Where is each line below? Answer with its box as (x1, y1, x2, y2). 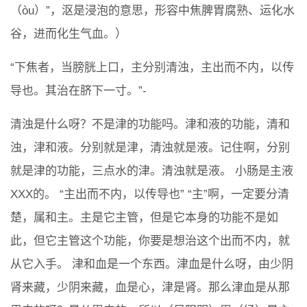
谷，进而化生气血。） (10, 27, 127, 41)
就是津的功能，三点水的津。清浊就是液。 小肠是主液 (10, 164, 293, 178)
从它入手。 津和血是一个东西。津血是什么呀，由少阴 (10, 258, 293, 271)
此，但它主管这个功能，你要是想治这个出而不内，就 (10, 234, 290, 248)
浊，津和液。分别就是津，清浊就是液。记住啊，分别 (10, 141, 290, 155)
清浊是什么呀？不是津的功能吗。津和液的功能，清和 (10, 118, 290, 132)
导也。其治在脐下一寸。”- (10, 84, 147, 98)
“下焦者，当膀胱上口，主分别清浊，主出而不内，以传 (10, 61, 294, 75)
